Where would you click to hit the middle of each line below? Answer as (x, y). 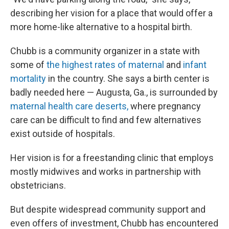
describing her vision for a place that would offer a (111, 13)
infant (195, 65)
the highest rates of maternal (105, 65)
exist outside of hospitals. (63, 134)
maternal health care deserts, (70, 106)
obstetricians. (38, 185)
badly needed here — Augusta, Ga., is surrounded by (114, 92)
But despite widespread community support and (108, 209)
